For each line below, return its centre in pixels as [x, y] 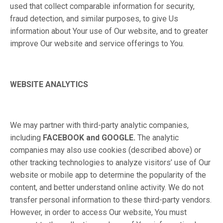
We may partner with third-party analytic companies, [99, 125]
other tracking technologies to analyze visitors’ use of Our [110, 163]
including [26, 138]
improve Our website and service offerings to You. [97, 44]
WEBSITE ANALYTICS [49, 84]
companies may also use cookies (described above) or [106, 150]
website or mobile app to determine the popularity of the [108, 175]
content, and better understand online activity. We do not [107, 187]
